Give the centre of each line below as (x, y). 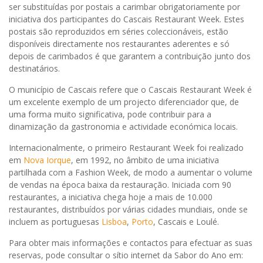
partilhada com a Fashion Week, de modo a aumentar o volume (131, 173)
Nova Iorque (47, 160)
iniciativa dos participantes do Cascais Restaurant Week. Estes (127, 19)
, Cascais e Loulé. (186, 222)
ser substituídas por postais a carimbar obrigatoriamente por (124, 7)
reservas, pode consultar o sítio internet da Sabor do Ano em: (126, 255)
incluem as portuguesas (55, 222)
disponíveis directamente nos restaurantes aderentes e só (119, 44)
